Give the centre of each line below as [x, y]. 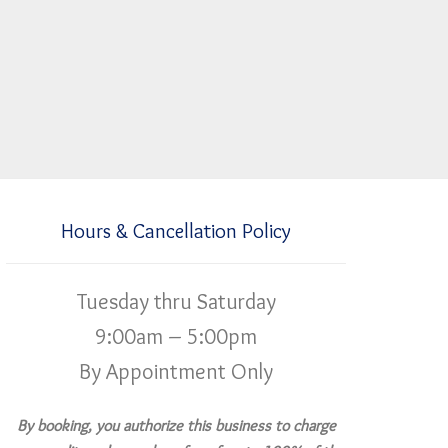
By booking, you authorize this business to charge [176, 425]
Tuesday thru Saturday [176, 301]
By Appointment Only [176, 371]
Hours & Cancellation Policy [176, 230]
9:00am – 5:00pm [176, 336]
